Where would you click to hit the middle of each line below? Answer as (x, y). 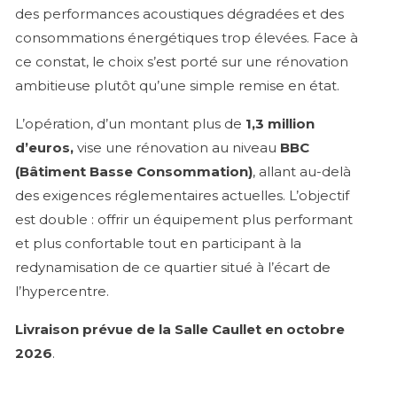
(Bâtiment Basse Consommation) (134, 171)
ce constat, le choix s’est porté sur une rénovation (182, 61)
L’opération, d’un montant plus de (130, 123)
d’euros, (44, 147)
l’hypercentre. (62, 291)
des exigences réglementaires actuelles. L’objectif (182, 195)
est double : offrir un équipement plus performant (184, 219)
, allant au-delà (302, 171)
